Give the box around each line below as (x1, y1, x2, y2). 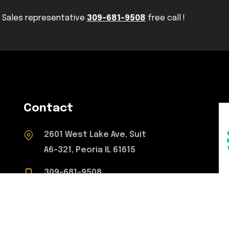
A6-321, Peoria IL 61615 (44, 145, 135, 154)
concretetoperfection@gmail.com (44, 190, 193, 199)
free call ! (145, 14, 185, 22)
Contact (24, 102, 73, 114)
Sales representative (2, 14, 87, 22)
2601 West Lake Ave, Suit (44, 130, 146, 139)
